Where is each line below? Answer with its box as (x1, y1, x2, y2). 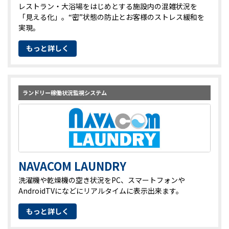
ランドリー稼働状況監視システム (22, 88, 107, 97)
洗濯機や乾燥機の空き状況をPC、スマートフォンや (18, 174, 185, 185)
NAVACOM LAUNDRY (18, 158, 126, 174)
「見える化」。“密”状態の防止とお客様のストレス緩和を (18, 11, 204, 22)
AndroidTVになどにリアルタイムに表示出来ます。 (18, 185, 183, 196)
